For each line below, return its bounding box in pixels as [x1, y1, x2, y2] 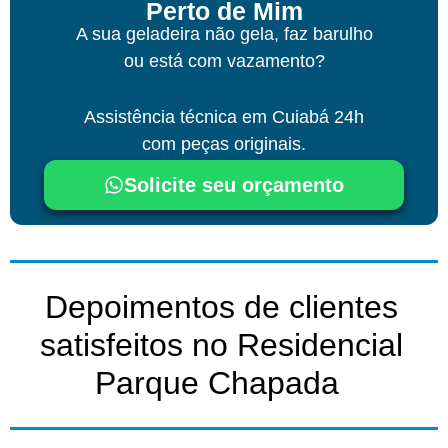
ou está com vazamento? [123, 50, 325, 71]
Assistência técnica [84, 106, 242, 127]
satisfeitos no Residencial [40, 326, 403, 363]
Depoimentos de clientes [45, 288, 398, 325]
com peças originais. [142, 133, 306, 154]
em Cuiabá [242, 106, 329, 127]
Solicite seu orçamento [124, 173, 344, 196]
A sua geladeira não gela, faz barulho [75, 23, 373, 44]
